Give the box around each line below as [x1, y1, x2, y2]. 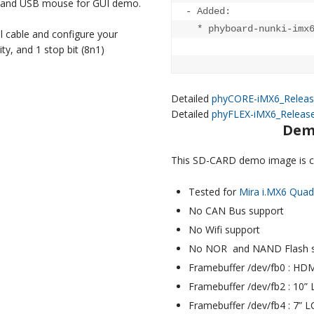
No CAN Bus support [189, 203, 284, 217]
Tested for [189, 184, 239, 198]
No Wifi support [189, 222, 260, 236]
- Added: [186, 6, 231, 18]
